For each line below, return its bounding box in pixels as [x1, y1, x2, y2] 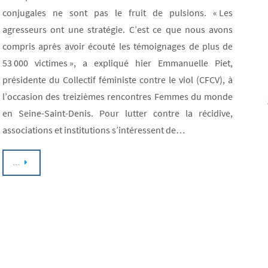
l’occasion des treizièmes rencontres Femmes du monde [2, 90, 233, 103]
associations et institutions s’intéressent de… [2, 124, 185, 136]
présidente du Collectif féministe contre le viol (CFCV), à [2, 74, 233, 86]
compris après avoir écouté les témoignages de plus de [2, 40, 233, 53]
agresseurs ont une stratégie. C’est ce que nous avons [2, 23, 233, 36]
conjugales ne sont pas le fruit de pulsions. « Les [2, 7, 233, 19]
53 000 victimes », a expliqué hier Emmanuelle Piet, [2, 57, 233, 69]
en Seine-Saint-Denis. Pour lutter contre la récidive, [2, 107, 233, 120]
